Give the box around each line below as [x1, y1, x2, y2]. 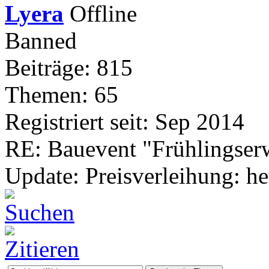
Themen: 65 [5, 81, 118, 107]
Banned [5, 27, 77, 53]
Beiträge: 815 [5, 54, 133, 80]
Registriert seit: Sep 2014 [5, 108, 244, 134]
